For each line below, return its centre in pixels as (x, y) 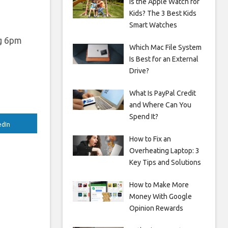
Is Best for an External (164, 59)
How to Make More (159, 185)
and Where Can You (160, 105)
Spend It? (144, 117)
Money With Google (160, 196)
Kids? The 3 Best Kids (163, 13)
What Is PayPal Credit (162, 93)
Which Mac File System (165, 47)
